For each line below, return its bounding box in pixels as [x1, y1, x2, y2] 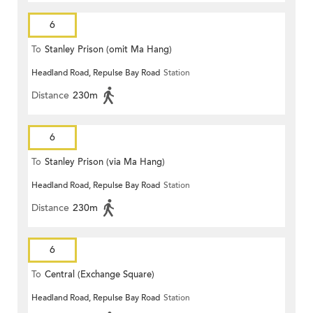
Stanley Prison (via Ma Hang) [45, 156, 165, 169]
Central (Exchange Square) [45, 268, 154, 282]
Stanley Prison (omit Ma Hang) [45, 43, 172, 57]
